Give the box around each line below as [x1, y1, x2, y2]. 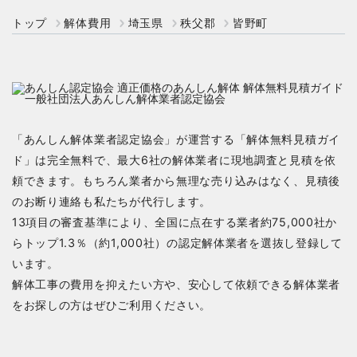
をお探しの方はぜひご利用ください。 [11, 297, 212, 312]
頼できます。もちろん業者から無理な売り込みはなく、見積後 [11, 173, 340, 187]
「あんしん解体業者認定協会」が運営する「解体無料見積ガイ [11, 131, 340, 146]
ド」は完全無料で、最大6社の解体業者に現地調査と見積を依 [11, 152, 336, 167]
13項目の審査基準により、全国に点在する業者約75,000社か [11, 214, 338, 229]
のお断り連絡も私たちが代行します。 [11, 194, 212, 208]
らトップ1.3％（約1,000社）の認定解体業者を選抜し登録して [11, 235, 343, 249]
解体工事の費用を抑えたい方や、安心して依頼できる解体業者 [11, 277, 340, 291]
